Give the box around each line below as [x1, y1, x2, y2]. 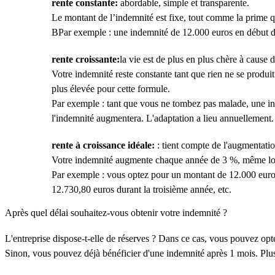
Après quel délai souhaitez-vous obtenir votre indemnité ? [5, 207, 227, 218]
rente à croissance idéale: [52, 140, 155, 150]
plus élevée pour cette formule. [52, 83, 170, 94]
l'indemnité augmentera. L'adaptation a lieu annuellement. [52, 113, 274, 123]
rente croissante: [52, 54, 120, 64]
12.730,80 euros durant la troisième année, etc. [52, 184, 231, 195]
